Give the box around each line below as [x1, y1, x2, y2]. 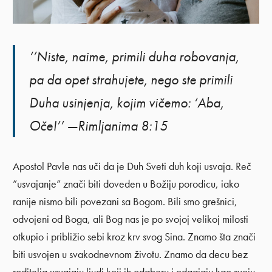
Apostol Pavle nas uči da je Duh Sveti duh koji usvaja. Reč [13, 160, 252, 174]
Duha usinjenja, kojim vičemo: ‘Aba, [29, 93, 225, 112]
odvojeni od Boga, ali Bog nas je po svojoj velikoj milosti [13, 212, 249, 226]
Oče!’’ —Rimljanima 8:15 [29, 116, 168, 135]
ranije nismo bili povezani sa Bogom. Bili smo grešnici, [13, 195, 238, 209]
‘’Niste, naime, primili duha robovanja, [29, 47, 240, 66]
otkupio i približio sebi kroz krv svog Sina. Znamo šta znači [13, 230, 256, 244]
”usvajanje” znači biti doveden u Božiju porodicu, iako [13, 177, 240, 191]
